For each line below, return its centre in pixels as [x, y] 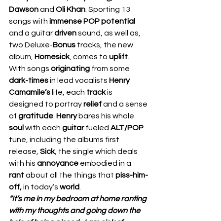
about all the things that [71, 175]
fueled [98, 128]
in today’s [41, 187]
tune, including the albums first [65, 140]
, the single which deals [97, 151]
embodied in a [106, 163]
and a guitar [32, 33]
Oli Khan [71, 9]
